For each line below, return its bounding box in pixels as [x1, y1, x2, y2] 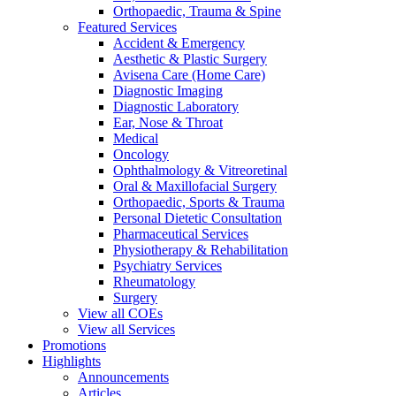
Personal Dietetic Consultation [113, 210, 282, 225]
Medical [113, 131, 158, 146]
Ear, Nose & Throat [113, 115, 223, 130]
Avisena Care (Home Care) [113, 67, 265, 82]
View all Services [78, 322, 175, 337]
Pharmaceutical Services [113, 226, 248, 241]
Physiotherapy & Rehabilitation [113, 242, 288, 257]
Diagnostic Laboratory [113, 99, 239, 114]
